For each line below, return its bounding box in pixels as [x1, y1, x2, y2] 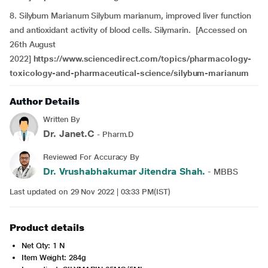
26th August [10, 39, 56, 49]
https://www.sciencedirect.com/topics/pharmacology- [33, 54, 251, 63]
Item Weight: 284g [22, 253, 86, 262]
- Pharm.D [95, 130, 134, 139]
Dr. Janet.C [43, 128, 95, 139]
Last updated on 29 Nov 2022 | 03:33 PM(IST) [10, 187, 170, 196]
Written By [43, 115, 81, 124]
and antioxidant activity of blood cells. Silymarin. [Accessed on [10, 25, 247, 35]
